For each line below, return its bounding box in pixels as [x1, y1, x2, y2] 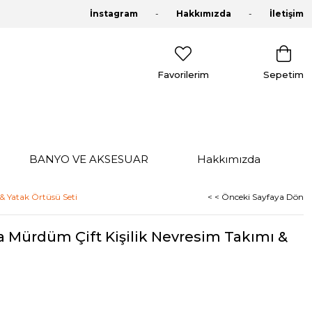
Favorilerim [157, 69, 209, 80]
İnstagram [90, 8, 138, 19]
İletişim [270, 8, 304, 19]
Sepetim [263, 69, 304, 80]
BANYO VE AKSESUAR [29, 153, 148, 166]
